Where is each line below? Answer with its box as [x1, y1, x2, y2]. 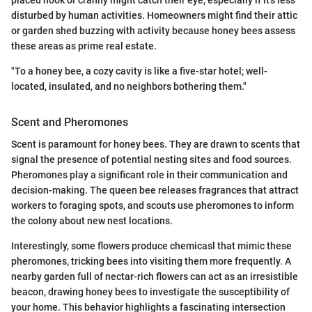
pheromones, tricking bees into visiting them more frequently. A [11, 255, 291, 267]
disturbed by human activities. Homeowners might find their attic [11, 9, 297, 21]
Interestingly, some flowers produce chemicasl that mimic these [11, 240, 292, 251]
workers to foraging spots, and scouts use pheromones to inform [11, 199, 294, 211]
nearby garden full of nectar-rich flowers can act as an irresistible [11, 270, 298, 282]
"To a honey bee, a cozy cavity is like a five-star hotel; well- [11, 65, 267, 77]
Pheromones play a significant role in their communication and [11, 169, 288, 180]
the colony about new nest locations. [11, 214, 173, 226]
